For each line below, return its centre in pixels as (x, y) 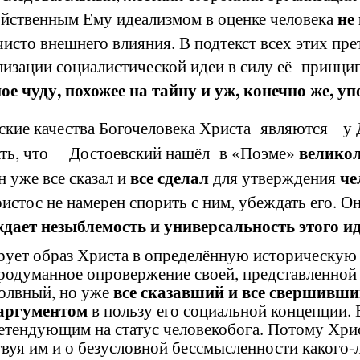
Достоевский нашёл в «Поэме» (184, 152)
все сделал (170, 177)
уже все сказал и (70, 177)
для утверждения (274, 177)
